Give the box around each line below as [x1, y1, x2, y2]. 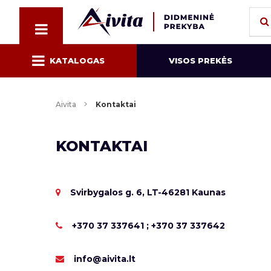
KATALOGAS [50, 55, 105, 65]
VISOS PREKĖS [169, 55, 232, 65]
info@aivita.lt [71, 253, 135, 264]
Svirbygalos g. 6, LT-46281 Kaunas [68, 187, 226, 198]
